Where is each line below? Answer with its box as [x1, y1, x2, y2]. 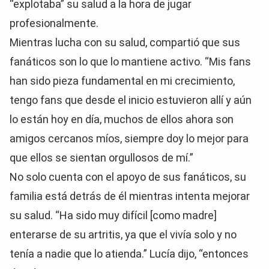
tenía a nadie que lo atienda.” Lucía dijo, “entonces [10, 247, 249, 260]
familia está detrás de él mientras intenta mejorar [10, 190, 250, 202]
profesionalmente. [10, 17, 98, 29]
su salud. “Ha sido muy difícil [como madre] [10, 209, 217, 222]
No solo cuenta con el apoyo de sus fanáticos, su [10, 171, 246, 183]
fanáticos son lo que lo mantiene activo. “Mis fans [10, 55, 251, 68]
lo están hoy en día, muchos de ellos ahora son [10, 113, 234, 125]
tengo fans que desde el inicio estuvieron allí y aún [10, 94, 252, 106]
